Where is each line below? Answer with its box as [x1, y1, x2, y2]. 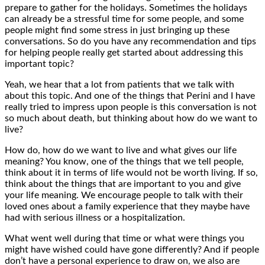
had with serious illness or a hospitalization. [5, 212, 185, 222]
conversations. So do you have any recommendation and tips [5, 36, 256, 46]
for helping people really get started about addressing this [5, 47, 243, 57]
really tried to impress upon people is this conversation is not [5, 102, 257, 112]
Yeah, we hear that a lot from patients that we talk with [5, 79, 234, 89]
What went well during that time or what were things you [5, 233, 244, 243]
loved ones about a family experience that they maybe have [5, 201, 250, 211]
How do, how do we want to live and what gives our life [5, 145, 237, 155]
